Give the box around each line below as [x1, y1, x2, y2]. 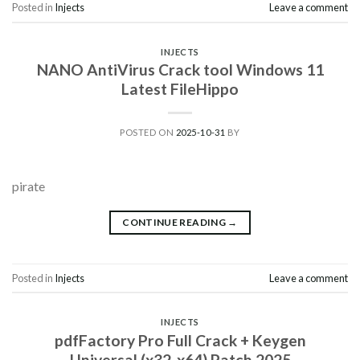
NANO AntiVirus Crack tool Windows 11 [36, 60, 324, 80]
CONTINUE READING [122, 216, 228, 229]
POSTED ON [120, 127, 176, 138]
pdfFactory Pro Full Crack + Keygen [54, 330, 306, 350]
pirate [12, 178, 45, 194]
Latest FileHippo [121, 80, 239, 99]
